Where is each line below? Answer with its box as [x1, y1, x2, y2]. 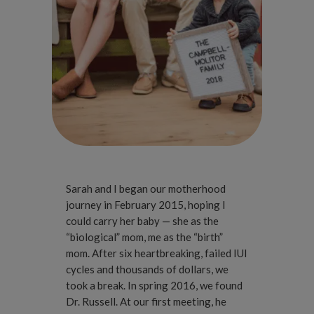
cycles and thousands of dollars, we [66, 263, 228, 275]
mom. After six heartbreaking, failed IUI [66, 247, 247, 259]
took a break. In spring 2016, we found [66, 279, 243, 292]
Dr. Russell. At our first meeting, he [66, 295, 226, 308]
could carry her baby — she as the [66, 214, 219, 227]
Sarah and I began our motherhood [66, 182, 226, 195]
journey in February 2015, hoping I [66, 198, 226, 211]
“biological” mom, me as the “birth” [66, 231, 223, 243]
